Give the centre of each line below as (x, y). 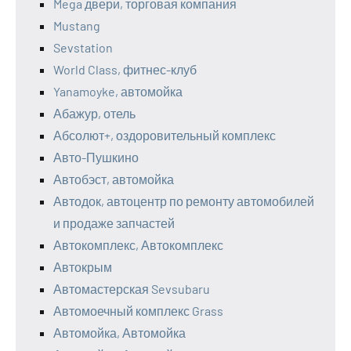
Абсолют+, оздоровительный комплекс (165, 135)
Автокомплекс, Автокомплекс (138, 245)
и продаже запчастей (114, 223)
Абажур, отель (94, 113)
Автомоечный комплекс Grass (138, 311)
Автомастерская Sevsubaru (132, 289)
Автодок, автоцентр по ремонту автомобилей (184, 201)
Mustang (77, 25)
